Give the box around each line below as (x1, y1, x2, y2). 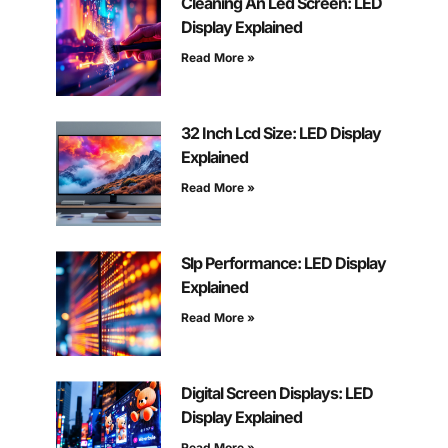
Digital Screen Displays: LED (180, 383, 373, 404)
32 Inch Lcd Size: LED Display (180, 123, 381, 144)
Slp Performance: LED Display (180, 253, 386, 274)
